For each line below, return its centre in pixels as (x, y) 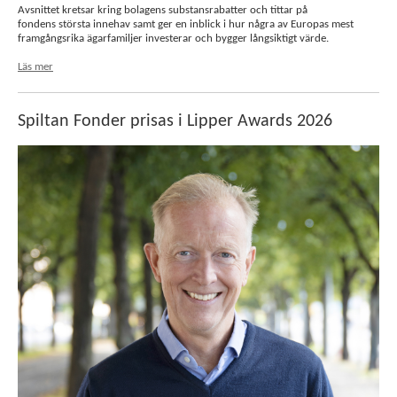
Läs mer (35, 67)
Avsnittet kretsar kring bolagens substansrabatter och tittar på (163, 10)
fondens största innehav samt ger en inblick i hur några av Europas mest (186, 24)
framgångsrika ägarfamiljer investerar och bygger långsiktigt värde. (173, 39)
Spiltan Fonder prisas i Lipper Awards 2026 (175, 121)
